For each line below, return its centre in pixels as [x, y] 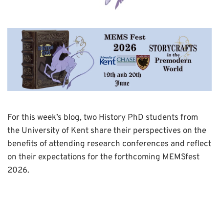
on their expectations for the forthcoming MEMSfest [103, 157]
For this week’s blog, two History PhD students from [103, 118]
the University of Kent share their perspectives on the [107, 131]
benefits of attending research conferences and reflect [109, 144]
